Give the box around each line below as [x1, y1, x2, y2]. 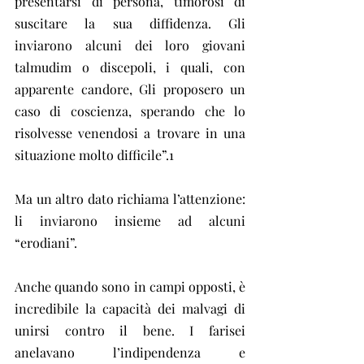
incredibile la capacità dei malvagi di [15, 299, 245, 317]
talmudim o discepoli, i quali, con [15, 58, 245, 76]
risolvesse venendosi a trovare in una [15, 123, 245, 141]
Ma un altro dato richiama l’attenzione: [15, 189, 245, 207]
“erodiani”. [15, 233, 77, 251]
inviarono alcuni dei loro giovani [15, 36, 245, 54]
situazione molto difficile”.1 [15, 145, 174, 163]
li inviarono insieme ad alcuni [15, 211, 245, 229]
